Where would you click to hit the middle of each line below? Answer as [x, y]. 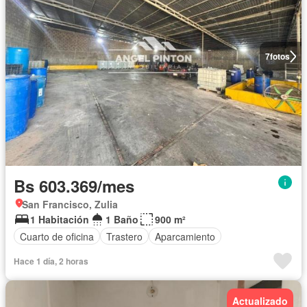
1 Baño [122, 220]
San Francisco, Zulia [70, 205]
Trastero [124, 236]
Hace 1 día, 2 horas [51, 261]
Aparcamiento [185, 236]
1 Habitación [60, 220]
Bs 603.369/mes [74, 186]
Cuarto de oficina [57, 236]
